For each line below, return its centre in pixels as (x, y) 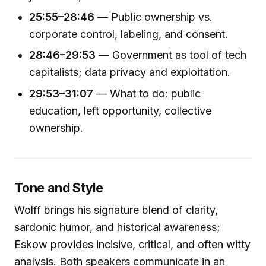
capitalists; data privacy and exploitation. (130, 72)
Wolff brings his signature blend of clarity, (116, 210)
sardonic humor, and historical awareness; (117, 227)
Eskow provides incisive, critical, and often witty (132, 245)
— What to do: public (147, 93)
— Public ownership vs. (154, 17)
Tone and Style (59, 187)
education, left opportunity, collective (121, 110)
